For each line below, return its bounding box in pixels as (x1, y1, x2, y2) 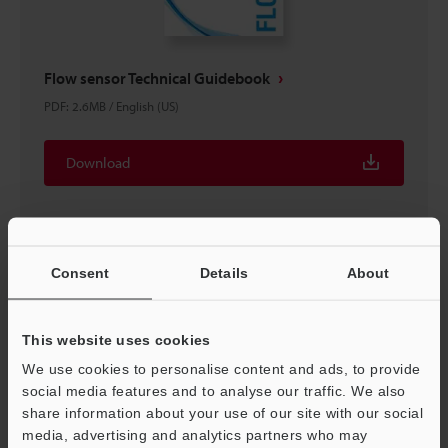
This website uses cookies (22, 331, 211, 347)
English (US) (116, 98, 179, 114)
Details (200, 264, 248, 280)
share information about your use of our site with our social (22, 404, 423, 420)
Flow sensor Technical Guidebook (44, 68, 270, 88)
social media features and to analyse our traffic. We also (22, 382, 406, 398)
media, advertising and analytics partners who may (22, 426, 368, 442)
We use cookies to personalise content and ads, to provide (22, 360, 421, 376)
